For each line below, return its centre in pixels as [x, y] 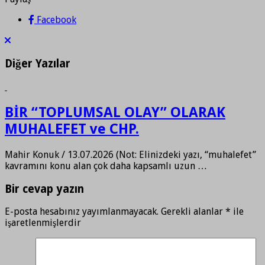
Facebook [56, 20]
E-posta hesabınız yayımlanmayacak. [82, 212]
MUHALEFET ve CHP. [72, 129]
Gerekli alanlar [192, 212]
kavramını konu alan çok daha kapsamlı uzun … [106, 166]
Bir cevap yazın [44, 189]
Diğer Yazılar [38, 63]
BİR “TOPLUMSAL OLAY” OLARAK [115, 113]
